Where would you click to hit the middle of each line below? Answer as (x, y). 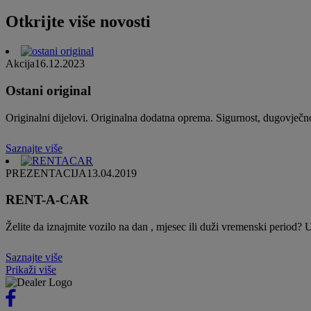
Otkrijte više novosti (78, 22)
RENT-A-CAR (47, 200)
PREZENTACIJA (46, 173)
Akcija (20, 64)
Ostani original (48, 90)
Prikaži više (31, 270)
